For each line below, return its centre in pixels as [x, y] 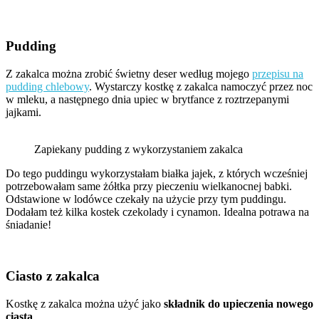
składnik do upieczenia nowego [239, 304]
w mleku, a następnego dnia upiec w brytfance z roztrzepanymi [147, 99]
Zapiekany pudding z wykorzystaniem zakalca [138, 149]
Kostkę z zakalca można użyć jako [85, 304]
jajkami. [23, 112]
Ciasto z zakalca [53, 276]
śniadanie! [28, 224]
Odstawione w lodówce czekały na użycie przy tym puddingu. [146, 199]
